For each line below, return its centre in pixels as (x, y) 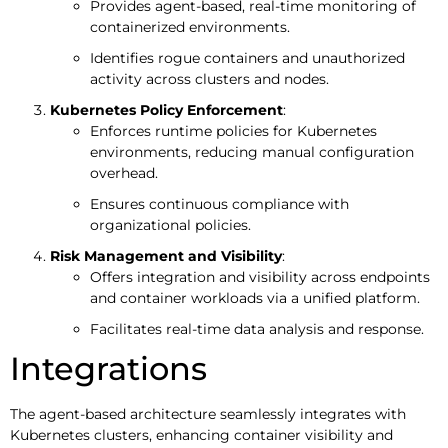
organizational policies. (170, 224)
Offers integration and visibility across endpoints (260, 276)
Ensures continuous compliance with (219, 203)
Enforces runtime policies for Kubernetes (233, 130)
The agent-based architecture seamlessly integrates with (208, 413)
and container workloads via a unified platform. (255, 297)
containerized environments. (190, 26)
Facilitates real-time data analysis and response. (257, 328)
